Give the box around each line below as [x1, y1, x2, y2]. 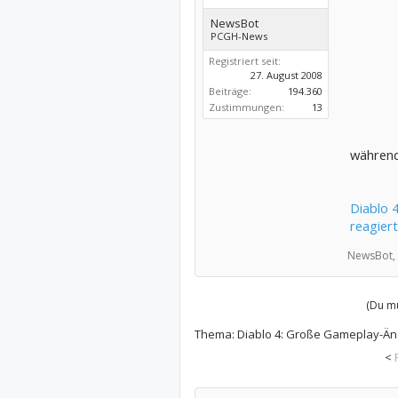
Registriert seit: [208, 54, 281, 68]
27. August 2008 [250, 68, 322, 82]
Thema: [194, 326, 237, 342]
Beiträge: [208, 84, 251, 98]
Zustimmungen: [208, 100, 284, 114]
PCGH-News [210, 29, 267, 43]
